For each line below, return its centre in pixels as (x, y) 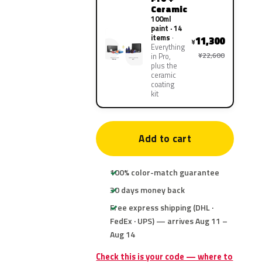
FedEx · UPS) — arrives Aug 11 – (169, 221)
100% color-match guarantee (165, 172)
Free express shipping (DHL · (162, 207)
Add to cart (165, 139)
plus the (164, 66)
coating (163, 85)
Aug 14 (123, 234)
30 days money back (148, 190)
